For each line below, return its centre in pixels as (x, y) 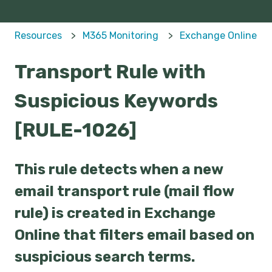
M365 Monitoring (121, 36)
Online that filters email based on (134, 235)
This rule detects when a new (119, 169)
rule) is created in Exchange (115, 213)
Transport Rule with (110, 72)
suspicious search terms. (105, 257)
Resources (38, 36)
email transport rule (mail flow (124, 191)
